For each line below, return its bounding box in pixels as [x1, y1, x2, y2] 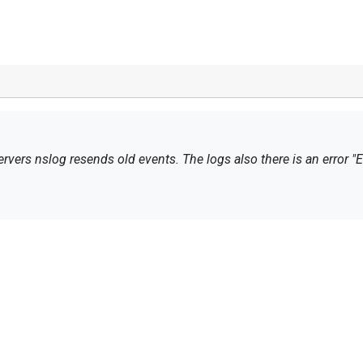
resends [70, 152, 114, 167]
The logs [182, 152, 231, 167]
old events [117, 152, 176, 167]
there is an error [261, 152, 348, 167]
